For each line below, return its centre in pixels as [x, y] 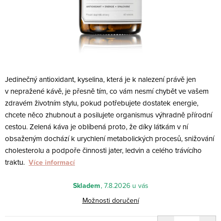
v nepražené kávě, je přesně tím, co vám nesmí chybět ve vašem [107, 91]
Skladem [86, 186]
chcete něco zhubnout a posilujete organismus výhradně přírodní [109, 114]
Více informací [52, 162]
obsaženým [24, 138]
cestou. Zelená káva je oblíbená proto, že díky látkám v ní [96, 126]
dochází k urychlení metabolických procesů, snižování [129, 138]
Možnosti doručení [110, 200]
